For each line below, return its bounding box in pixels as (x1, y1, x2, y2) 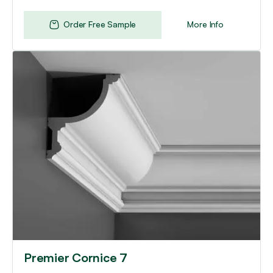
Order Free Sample (63, 19, 136, 29)
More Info (187, 19, 224, 29)
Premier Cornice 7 (24, 250, 127, 265)
